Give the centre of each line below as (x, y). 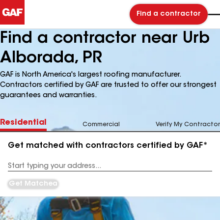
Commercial (101, 125)
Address (20, 170)
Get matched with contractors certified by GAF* (108, 146)
